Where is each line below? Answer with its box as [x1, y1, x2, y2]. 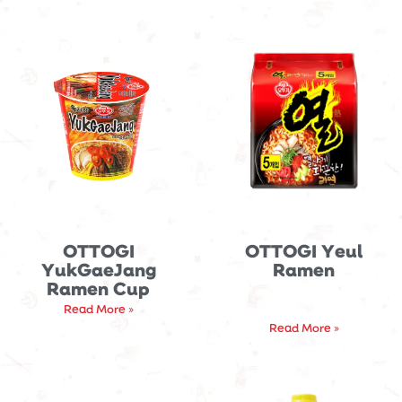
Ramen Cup [47, 274, 150, 301]
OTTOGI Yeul [245, 236, 363, 263]
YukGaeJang [40, 255, 156, 282]
